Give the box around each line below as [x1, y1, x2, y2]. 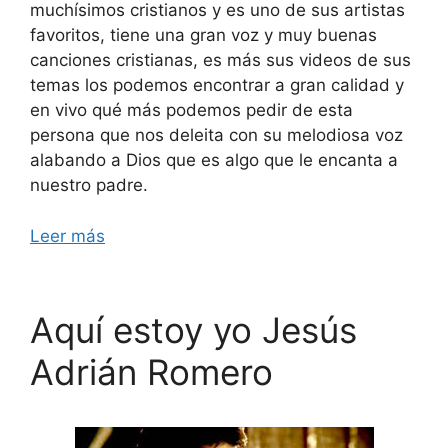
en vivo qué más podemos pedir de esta [30, 100, 353, 120]
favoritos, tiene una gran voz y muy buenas [30, 25, 377, 45]
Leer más [30, 225, 105, 246]
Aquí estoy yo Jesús [30, 308, 357, 351]
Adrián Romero [30, 350, 273, 393]
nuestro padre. [30, 175, 148, 195]
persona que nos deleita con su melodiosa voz [30, 125, 403, 145]
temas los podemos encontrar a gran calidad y [30, 75, 404, 95]
